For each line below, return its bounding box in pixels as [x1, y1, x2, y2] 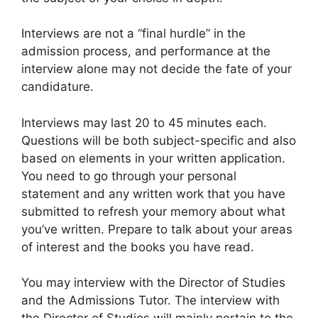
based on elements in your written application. [21, 150, 285, 165]
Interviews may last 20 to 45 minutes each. [21, 115, 267, 130]
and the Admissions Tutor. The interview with [21, 293, 280, 308]
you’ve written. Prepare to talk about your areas [21, 221, 292, 236]
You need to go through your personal [21, 168, 236, 183]
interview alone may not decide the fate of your [21, 62, 292, 77]
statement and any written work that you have [21, 186, 285, 201]
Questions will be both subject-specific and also [21, 133, 296, 148]
